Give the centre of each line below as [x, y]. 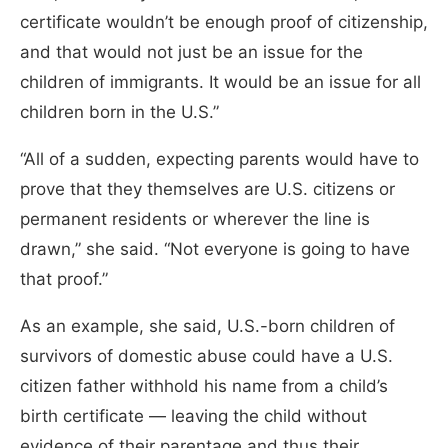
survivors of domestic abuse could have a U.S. [206, 355]
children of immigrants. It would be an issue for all [220, 81]
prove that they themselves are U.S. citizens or [207, 188]
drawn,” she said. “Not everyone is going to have [215, 248]
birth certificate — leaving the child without [193, 415]
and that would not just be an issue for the [191, 51]
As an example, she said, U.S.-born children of [207, 325]
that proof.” [64, 278]
